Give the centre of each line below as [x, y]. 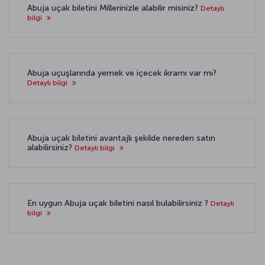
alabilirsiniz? [51, 148]
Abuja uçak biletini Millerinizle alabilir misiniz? [114, 8]
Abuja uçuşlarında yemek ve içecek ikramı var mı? [122, 73]
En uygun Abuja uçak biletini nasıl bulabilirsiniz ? [119, 203]
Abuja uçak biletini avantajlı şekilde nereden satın [121, 138]
